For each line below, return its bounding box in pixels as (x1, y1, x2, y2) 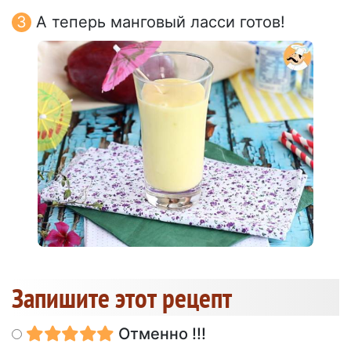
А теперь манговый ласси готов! (36, 13, 285, 32)
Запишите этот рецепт (12, 279, 232, 316)
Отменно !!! (114, 324, 206, 343)
